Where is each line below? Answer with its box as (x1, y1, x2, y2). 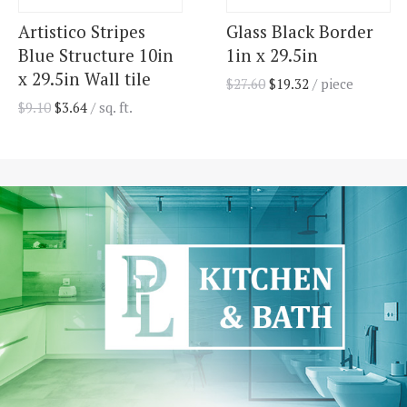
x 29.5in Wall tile (18, 67, 151, 91)
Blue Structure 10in (18, 44, 174, 67)
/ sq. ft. (91, 98, 133, 117)
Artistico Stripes (18, 20, 145, 44)
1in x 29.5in (226, 44, 318, 67)
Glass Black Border (226, 20, 373, 44)
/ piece (309, 74, 353, 94)
